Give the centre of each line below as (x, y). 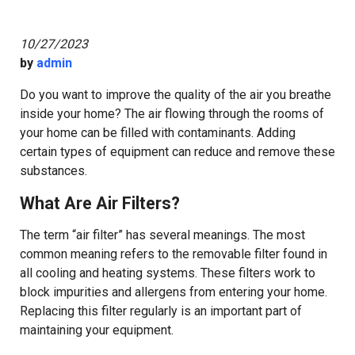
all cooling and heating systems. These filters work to (168, 273)
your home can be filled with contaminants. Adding (158, 133)
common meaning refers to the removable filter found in (174, 254)
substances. (53, 171)
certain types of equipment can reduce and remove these (177, 152)
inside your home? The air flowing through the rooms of (172, 114)
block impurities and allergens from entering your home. (174, 292)
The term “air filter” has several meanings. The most (162, 235)
